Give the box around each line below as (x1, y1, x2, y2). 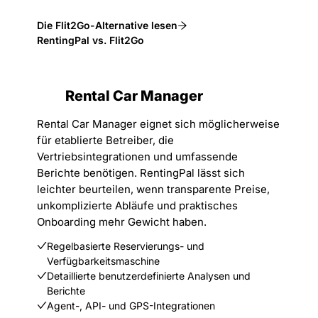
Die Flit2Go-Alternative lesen (37, 19, 177, 31)
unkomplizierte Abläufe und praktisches (37, 199, 238, 212)
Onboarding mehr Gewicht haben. (37, 215, 207, 229)
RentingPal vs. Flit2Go (37, 34, 144, 46)
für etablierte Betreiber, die (37, 133, 174, 147)
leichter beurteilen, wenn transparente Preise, (37, 182, 270, 196)
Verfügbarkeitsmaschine (47, 255, 160, 267)
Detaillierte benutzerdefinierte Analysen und (47, 270, 251, 282)
